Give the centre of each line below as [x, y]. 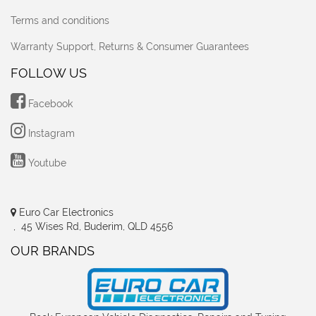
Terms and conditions [60, 21]
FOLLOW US [49, 73]
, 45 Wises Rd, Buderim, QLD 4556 [92, 227]
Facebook [49, 104]
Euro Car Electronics [65, 213]
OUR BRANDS [53, 251]
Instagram [50, 134]
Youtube [46, 163]
